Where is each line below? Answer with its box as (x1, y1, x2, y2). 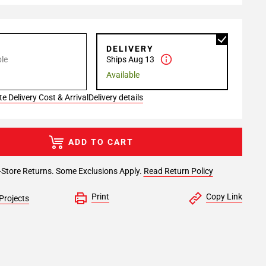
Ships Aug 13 (106, 55, 154, 64)
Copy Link (205, 192, 242, 201)
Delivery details (88, 93, 143, 102)
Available (106, 70, 140, 80)
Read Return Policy (143, 166, 213, 176)
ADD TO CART (68, 137, 134, 147)
